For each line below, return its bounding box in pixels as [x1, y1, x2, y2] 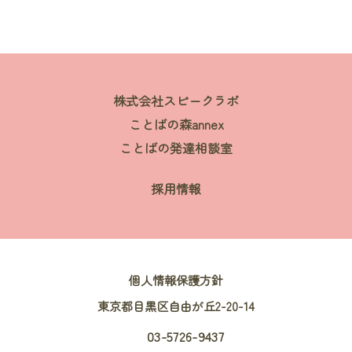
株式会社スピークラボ [113, 90, 239, 110]
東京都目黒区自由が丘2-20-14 [97, 296, 255, 314]
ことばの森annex [128, 114, 224, 134]
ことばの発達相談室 [119, 137, 233, 157]
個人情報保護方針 [129, 270, 223, 288]
